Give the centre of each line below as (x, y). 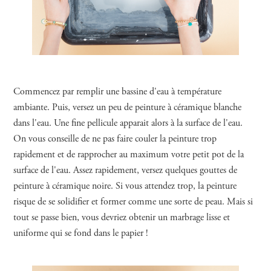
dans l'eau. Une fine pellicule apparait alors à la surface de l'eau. (128, 123)
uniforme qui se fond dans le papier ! (81, 233)
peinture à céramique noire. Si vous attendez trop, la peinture (125, 186)
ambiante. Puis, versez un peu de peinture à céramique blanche (128, 107)
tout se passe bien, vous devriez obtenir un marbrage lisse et (122, 217)
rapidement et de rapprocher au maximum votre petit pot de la (129, 155)
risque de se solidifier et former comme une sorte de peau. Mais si (133, 202)
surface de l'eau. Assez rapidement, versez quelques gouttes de (126, 170)
